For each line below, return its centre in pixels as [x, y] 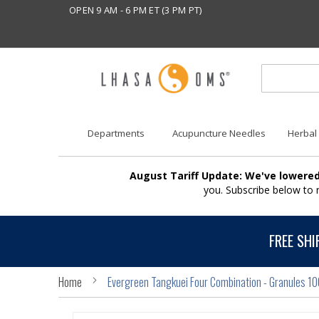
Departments [116, 134]
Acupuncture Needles [219, 134]
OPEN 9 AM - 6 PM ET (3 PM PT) [136, 10]
